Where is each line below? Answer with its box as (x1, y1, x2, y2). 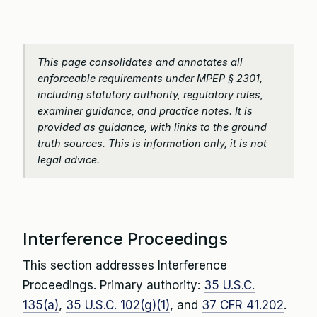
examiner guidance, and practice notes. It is (38, 105, 253, 117)
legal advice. (38, 154, 100, 166)
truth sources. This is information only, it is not (38, 137, 267, 149)
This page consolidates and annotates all (38, 56, 243, 68)
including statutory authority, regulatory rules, (38, 88, 263, 100)
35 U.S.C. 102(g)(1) (66, 298, 170, 312)
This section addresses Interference (23, 258, 227, 272)
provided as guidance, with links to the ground (38, 121, 267, 133)
